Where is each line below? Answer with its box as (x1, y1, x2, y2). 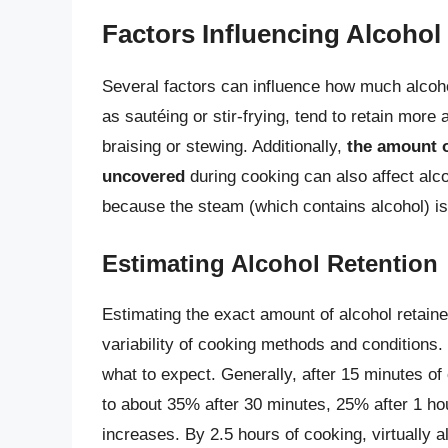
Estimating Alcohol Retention (102, 250, 438, 278)
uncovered (102, 166, 185, 186)
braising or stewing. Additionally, (102, 136, 347, 156)
